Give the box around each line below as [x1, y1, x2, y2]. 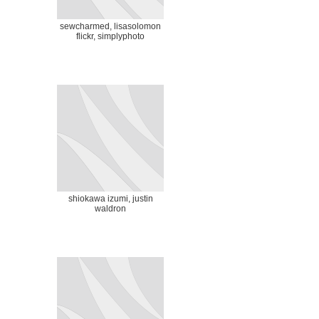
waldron [95, 204, 126, 214]
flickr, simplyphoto [76, 31, 145, 41]
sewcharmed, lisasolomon [60, 21, 161, 31]
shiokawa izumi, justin [68, 194, 153, 204]
